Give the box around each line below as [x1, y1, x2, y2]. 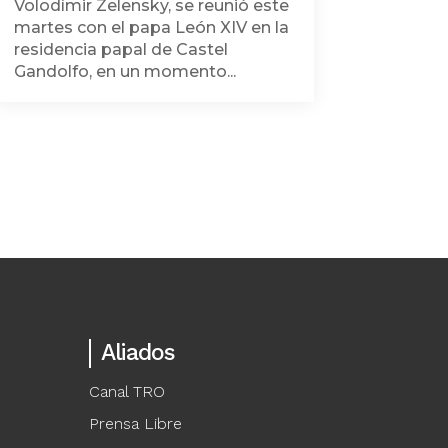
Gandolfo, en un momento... [13, 61, 236, 81]
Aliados [101, 338, 176, 366]
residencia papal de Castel [13, 39, 228, 59]
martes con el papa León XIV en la [13, 17, 289, 37]
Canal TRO [89, 381, 166, 401]
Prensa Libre [89, 413, 183, 433]
